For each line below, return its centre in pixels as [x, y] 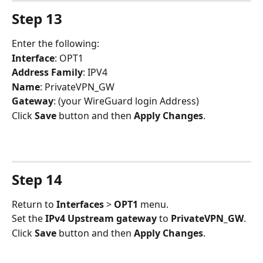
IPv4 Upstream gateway [101, 219]
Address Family [47, 73]
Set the [28, 219]
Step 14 [37, 179]
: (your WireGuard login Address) [126, 101]
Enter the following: [55, 44]
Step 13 [37, 19]
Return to [34, 204]
